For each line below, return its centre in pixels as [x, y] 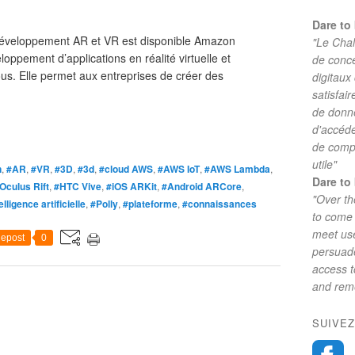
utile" [324, 164]
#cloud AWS [126, 169]
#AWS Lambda [237, 169]
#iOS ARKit [132, 186]
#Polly [104, 204]
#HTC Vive [78, 186]
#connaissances [219, 204]
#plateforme [150, 204]
